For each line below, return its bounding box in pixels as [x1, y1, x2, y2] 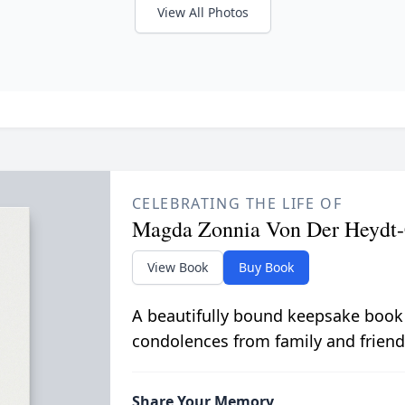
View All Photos [156, 3, 249, 21]
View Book [146, 258, 208, 276]
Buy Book [238, 258, 294, 276]
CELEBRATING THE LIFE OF [131, 193, 343, 213]
